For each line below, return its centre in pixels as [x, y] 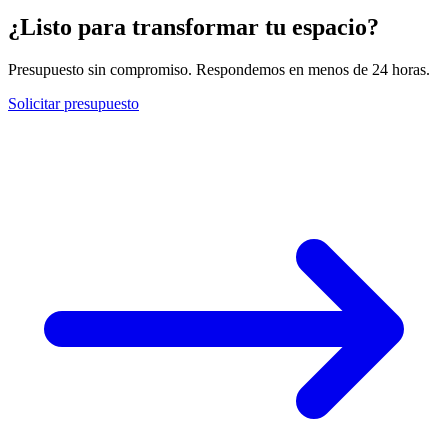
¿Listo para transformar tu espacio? [193, 26]
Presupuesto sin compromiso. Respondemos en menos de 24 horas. [219, 69]
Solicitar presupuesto [73, 103]
